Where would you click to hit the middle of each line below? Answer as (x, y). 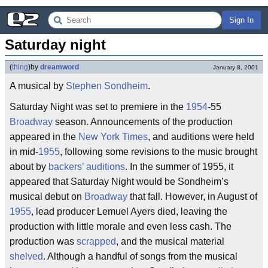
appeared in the (44, 137)
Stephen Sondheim (107, 86)
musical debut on (47, 197)
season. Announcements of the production (143, 122)
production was (43, 241)
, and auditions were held (201, 137)
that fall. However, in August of (192, 197)
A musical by (38, 86)
